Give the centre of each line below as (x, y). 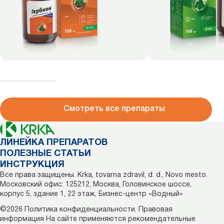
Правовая (155, 209)
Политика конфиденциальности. (80, 209)
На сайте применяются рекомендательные (121, 219)
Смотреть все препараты (114, 109)
